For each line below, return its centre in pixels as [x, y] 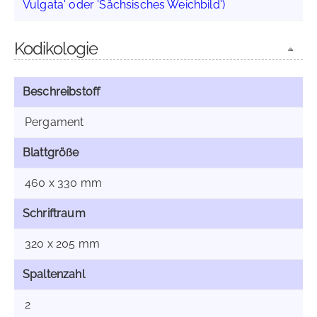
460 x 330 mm [63, 183]
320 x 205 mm [62, 244]
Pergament [54, 122]
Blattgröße [51, 152]
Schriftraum [54, 213]
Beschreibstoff [62, 92]
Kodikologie [56, 48]
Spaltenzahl [54, 274]
